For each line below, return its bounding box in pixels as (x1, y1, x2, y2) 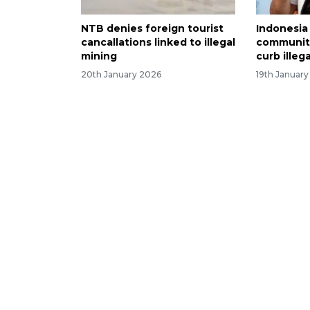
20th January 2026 (81, 69, 161, 80)
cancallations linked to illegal (81, 35, 235, 48)
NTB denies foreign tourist (81, 21, 224, 35)
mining (81, 49, 117, 62)
